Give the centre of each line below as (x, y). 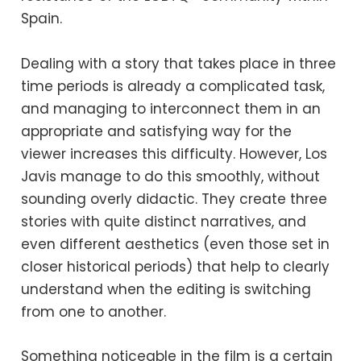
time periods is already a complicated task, (173, 86)
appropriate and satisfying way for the (157, 131)
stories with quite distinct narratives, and (164, 221)
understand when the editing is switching (166, 289)
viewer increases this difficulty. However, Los (174, 154)
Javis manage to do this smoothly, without (171, 176)
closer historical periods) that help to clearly (176, 266)
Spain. (42, 19)
